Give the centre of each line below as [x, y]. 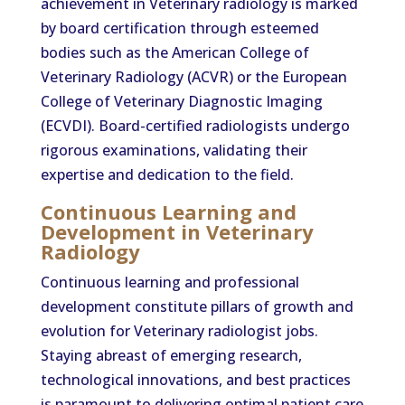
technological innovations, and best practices [195, 380]
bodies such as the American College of [174, 52]
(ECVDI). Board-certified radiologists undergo [195, 126]
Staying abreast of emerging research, [171, 355]
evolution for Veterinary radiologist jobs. [179, 331]
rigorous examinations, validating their [174, 150]
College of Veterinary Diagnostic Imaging [181, 101]
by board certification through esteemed [179, 28]
